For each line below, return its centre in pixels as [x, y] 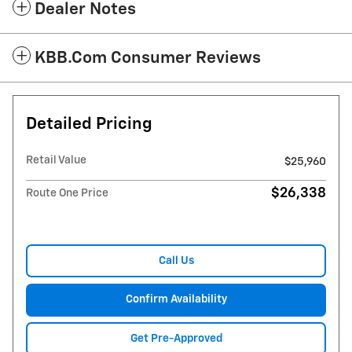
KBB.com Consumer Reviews [148, 59]
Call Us [176, 260]
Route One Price [67, 194]
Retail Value [56, 161]
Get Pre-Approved [176, 338]
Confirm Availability [176, 299]
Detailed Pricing [89, 125]
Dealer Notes [85, 10]
